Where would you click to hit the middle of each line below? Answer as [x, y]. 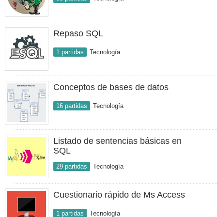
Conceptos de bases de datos [111, 87]
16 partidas [72, 106]
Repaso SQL [78, 33]
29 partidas [72, 166]
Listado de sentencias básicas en [117, 141]
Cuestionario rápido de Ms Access [119, 195]
